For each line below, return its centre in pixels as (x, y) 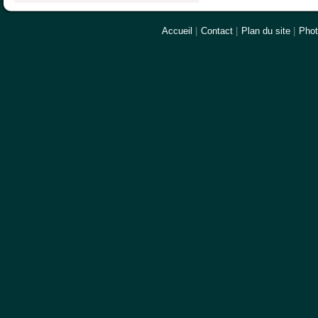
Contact (217, 31)
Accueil (177, 31)
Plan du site (266, 31)
